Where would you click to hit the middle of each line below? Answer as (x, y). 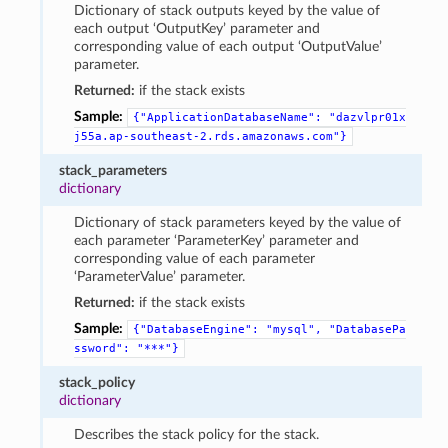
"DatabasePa (367, 329)
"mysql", (293, 329)
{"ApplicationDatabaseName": (227, 117)
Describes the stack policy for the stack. (196, 434)
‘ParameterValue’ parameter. (159, 276)
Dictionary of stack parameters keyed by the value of (237, 222)
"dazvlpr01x (367, 117)
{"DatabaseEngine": (195, 329)
